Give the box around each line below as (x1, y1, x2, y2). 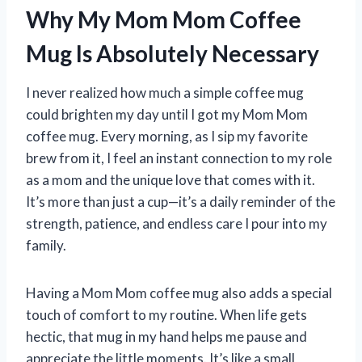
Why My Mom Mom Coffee (26, 5, 301, 33)
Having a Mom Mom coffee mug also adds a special (26, 284, 332, 301)
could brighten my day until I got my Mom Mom (26, 105, 308, 123)
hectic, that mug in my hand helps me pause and (26, 327, 307, 345)
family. (26, 236, 66, 254)
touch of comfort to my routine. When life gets (26, 305, 307, 323)
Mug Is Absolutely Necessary (26, 39, 319, 67)
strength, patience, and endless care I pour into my (26, 214, 327, 232)
